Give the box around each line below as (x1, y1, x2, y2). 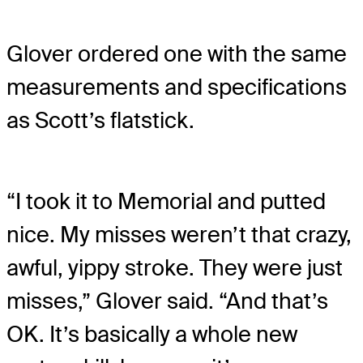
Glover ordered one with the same (6, 39, 347, 68)
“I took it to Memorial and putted (6, 186, 326, 216)
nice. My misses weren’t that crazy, (6, 220, 352, 249)
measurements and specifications (6, 72, 347, 101)
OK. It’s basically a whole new (6, 319, 297, 348)
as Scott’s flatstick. (6, 105, 194, 135)
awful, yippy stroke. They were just (6, 253, 343, 282)
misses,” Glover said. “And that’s (6, 286, 328, 315)
